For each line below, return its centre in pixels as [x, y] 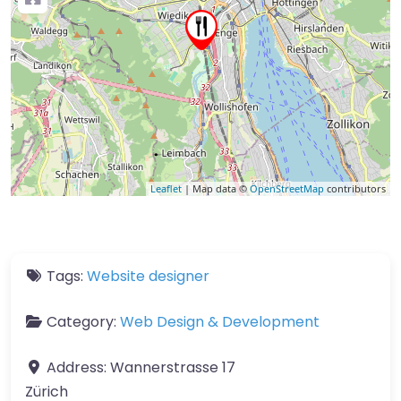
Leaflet [166, 189]
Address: [78, 368]
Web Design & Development [220, 322]
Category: [83, 322]
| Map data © [216, 189]
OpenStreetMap [287, 189]
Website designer [148, 277]
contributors [355, 189]
